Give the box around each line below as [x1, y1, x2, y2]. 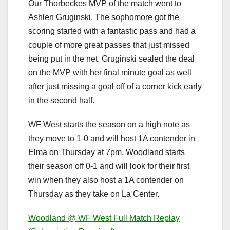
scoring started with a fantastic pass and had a [28, 27, 196, 36]
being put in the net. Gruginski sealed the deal [28, 54, 195, 64]
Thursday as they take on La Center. [28, 189, 159, 199]
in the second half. [28, 96, 94, 105]
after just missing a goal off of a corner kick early [28, 82, 202, 91]
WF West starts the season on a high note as [28, 120, 190, 129]
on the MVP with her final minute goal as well [28, 68, 191, 78]
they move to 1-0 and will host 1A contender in [28, 134, 195, 143]
